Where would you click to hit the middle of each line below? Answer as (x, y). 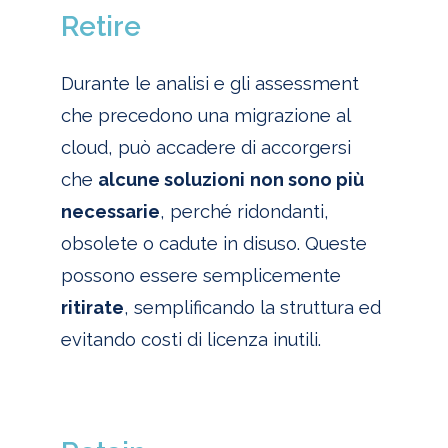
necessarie (110, 212)
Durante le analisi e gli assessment (209, 84)
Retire (100, 26)
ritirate (92, 308)
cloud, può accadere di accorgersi (205, 148)
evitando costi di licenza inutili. (190, 340)
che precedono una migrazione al (205, 116)
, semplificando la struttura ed (252, 308)
